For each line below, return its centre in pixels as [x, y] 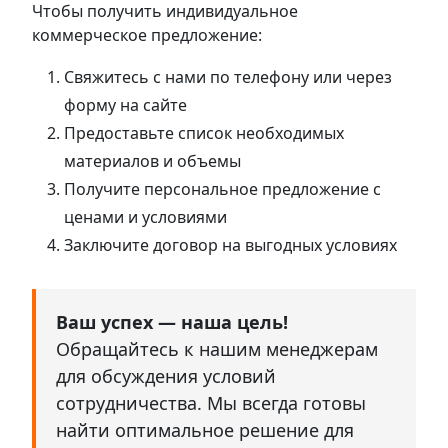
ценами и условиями [145, 217]
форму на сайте [125, 105]
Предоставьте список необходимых [204, 133]
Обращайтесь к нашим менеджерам [217, 349]
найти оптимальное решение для [205, 430]
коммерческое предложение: [147, 35]
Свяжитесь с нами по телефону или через [228, 77]
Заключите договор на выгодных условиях [230, 245]
